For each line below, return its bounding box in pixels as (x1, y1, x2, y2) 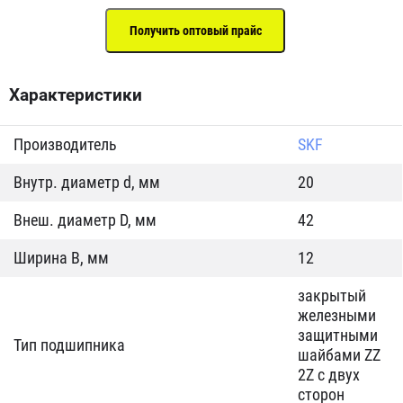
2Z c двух (298, 365, 360, 384)
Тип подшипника (13, 336, 125, 354)
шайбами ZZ (298, 345, 381, 364)
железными (298, 306, 376, 325)
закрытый (298, 286, 366, 305)
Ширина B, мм (13, 248, 109, 267)
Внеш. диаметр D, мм (13, 210, 157, 229)
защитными (298, 326, 378, 345)
